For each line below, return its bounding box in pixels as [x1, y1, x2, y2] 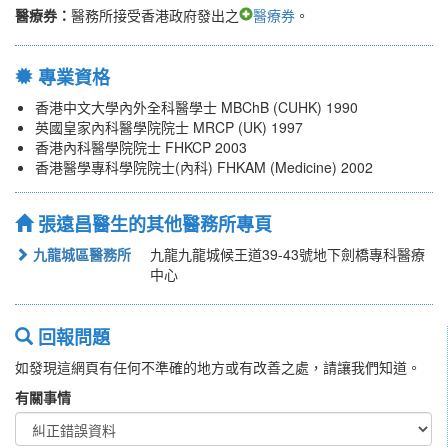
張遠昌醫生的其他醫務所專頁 [33, 211, 272, 238]
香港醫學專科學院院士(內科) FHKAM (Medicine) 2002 [35, 157, 373, 178]
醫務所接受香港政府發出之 [71, 5, 239, 26]
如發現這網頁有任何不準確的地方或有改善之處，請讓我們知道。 [15, 357, 421, 378]
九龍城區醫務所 [29, 244, 131, 265]
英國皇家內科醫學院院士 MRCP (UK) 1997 [35, 117, 303, 138]
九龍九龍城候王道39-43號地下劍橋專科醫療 [150, 244, 425, 265]
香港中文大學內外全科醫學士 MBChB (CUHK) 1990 [35, 97, 358, 118]
